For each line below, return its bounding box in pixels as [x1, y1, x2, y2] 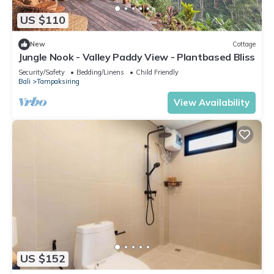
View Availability [174, 96, 250, 108]
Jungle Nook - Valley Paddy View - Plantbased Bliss [18, 50, 255, 63]
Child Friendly [136, 67, 179, 76]
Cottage [232, 40, 256, 49]
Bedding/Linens [76, 67, 124, 76]
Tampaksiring [37, 76, 80, 86]
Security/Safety [18, 67, 65, 76]
